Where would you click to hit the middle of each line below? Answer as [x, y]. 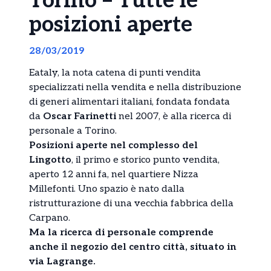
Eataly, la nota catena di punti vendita [115, 73]
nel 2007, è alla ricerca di [174, 116]
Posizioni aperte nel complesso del [113, 145]
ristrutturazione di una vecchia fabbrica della [131, 203]
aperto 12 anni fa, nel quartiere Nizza [114, 174]
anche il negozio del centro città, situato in [133, 247]
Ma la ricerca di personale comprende [121, 232]
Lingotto [50, 160]
